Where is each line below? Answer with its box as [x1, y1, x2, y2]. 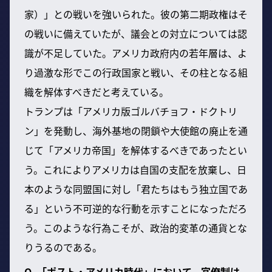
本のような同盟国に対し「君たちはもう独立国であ [24, 181, 248, 196]
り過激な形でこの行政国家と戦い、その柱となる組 [24, 64, 248, 80]
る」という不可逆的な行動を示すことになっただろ [24, 200, 247, 216]
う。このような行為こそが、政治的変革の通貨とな [24, 220, 247, 235]
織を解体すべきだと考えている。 [24, 84, 169, 99]
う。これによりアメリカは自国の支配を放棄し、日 [24, 161, 246, 177]
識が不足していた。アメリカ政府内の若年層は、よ [24, 45, 247, 60]
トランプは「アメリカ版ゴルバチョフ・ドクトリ [24, 103, 237, 118]
